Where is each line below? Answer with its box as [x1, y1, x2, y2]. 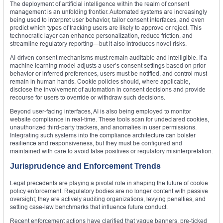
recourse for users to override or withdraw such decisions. [10, 94, 165, 102]
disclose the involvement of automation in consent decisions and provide [10, 86, 206, 94]
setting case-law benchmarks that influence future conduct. [10, 203, 168, 211]
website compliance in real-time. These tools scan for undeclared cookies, [10, 115, 209, 123]
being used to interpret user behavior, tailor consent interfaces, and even [10, 16, 205, 24]
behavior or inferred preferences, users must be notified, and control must [10, 70, 207, 78]
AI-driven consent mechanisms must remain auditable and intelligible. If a [10, 54, 207, 62]
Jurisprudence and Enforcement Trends [10, 162, 161, 171]
